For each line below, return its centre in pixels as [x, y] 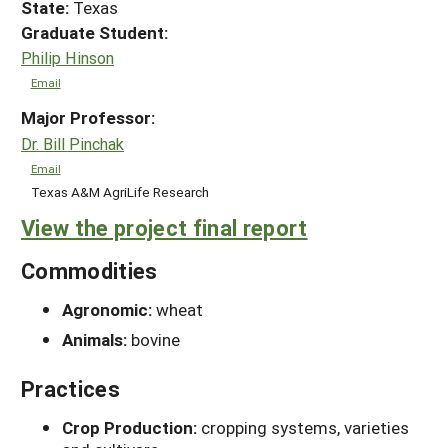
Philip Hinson [67, 58]
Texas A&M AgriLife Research [119, 192]
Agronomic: [109, 309]
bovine [155, 339]
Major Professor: [88, 118]
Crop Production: [131, 427]
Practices [70, 388]
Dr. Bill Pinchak [72, 143]
